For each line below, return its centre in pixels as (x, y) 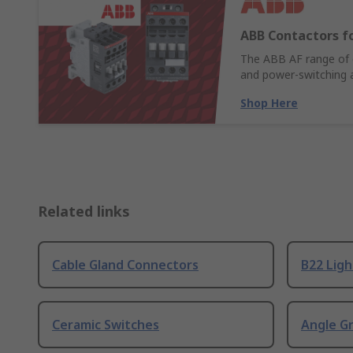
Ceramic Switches (106, 325)
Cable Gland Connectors (125, 265)
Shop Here (269, 103)
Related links (84, 212)
